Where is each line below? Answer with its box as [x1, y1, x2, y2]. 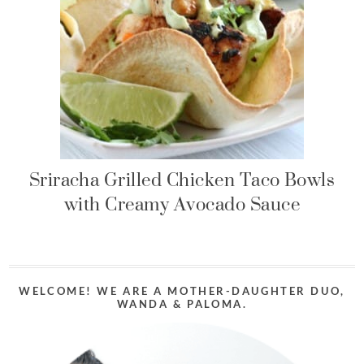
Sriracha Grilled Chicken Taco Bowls [28, 157, 336, 202]
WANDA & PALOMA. [116, 297, 248, 310]
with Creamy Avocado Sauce [64, 181, 300, 227]
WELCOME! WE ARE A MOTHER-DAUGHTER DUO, [19, 284, 345, 297]
